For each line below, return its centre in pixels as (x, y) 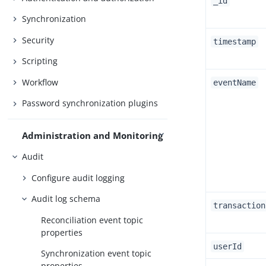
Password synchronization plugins (90, 103)
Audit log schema (66, 199)
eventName (235, 83)
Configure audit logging (78, 178)
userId (227, 246)
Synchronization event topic (96, 254)
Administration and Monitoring (93, 135)
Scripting (40, 61)
